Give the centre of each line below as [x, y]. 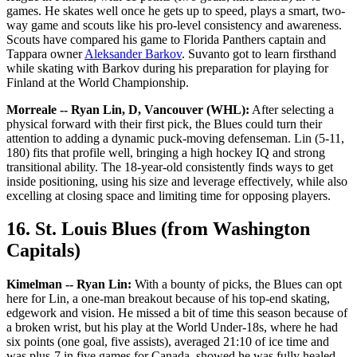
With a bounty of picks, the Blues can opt [237, 284]
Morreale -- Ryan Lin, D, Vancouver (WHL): [128, 109]
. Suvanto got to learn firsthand [259, 53]
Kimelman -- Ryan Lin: [69, 284]
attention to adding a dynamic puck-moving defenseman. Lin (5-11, [175, 138]
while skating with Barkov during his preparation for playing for [167, 68]
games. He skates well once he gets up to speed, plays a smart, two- [176, 10]
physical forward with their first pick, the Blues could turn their [164, 124]
